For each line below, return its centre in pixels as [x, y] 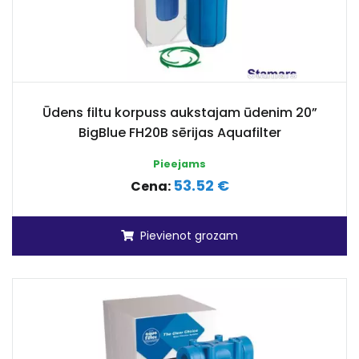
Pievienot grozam [189, 236]
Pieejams [179, 164]
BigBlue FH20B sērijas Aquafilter [179, 133]
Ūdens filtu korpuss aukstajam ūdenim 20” [179, 113]
